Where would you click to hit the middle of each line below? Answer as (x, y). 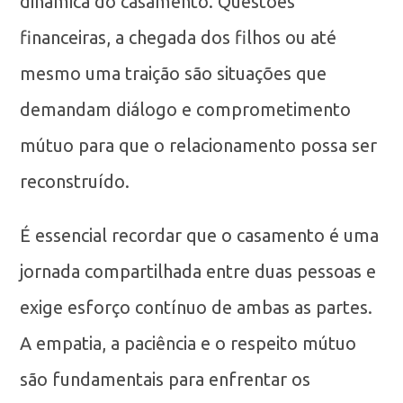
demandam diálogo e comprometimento (186, 109)
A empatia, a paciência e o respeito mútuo (188, 343)
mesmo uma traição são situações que (174, 73)
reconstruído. (75, 181)
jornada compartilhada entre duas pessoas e (198, 271)
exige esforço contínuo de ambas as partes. (197, 307)
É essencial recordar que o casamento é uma (200, 235)
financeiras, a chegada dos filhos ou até (179, 37)
